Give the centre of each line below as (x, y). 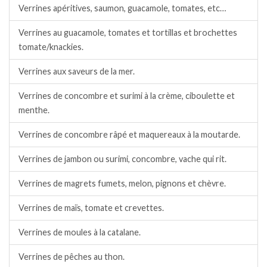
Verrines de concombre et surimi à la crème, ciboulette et (127, 96)
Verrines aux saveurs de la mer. (77, 72)
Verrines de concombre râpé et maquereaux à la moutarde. (129, 135)
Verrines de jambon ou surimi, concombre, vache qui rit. (122, 159)
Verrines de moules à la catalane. (80, 232)
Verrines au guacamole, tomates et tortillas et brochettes (128, 33)
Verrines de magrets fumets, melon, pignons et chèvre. (122, 184)
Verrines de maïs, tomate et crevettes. (91, 208)
